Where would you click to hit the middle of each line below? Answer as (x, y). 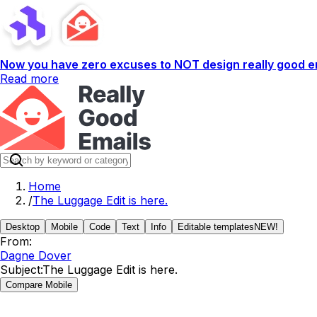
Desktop (23, 227)
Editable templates (216, 227)
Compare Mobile (39, 285)
